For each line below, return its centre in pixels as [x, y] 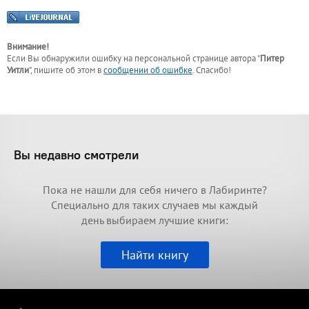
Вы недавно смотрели [76, 155]
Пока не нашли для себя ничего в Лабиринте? [154, 190]
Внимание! [28, 47]
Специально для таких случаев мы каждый [154, 205]
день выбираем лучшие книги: [154, 220]
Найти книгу [154, 255]
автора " [245, 59]
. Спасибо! [212, 70]
